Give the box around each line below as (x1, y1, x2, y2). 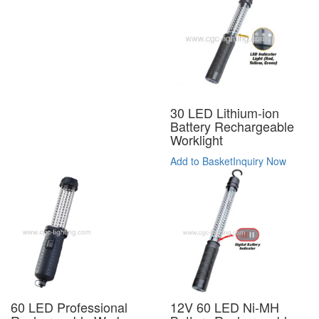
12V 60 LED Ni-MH (170, 297, 279, 316)
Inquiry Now (233, 153, 286, 168)
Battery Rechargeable (170, 116, 294, 135)
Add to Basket (170, 153, 233, 168)
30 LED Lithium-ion (170, 103, 279, 122)
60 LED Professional (11, 297, 127, 316)
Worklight (170, 130, 223, 149)
